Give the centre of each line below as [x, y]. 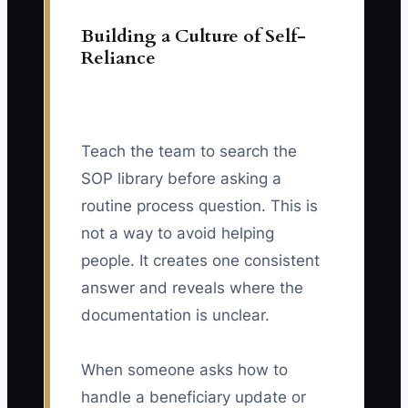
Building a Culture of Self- [194, 36]
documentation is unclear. [175, 316]
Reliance [118, 58]
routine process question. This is [199, 206]
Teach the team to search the [189, 152]
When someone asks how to [184, 370]
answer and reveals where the [192, 288]
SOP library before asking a [181, 179]
